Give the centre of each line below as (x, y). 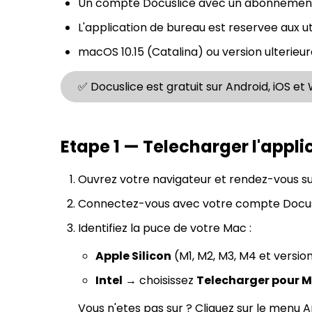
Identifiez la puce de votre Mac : (165, 228)
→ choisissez (159, 281)
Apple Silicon (133, 256)
